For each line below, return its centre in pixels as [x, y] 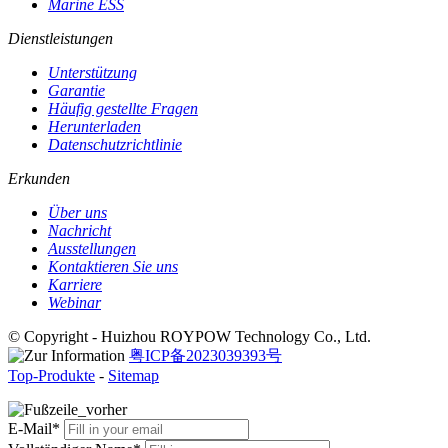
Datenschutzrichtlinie [115, 145]
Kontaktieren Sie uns [113, 267]
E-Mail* [34, 429]
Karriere [75, 285]
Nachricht [79, 231]
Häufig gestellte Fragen [123, 109]
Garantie [76, 91]
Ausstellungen [92, 249]
